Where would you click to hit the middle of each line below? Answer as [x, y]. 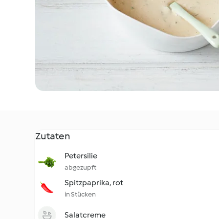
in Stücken [80, 194]
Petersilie [81, 156]
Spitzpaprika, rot [94, 183]
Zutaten [53, 136]
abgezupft [80, 167]
